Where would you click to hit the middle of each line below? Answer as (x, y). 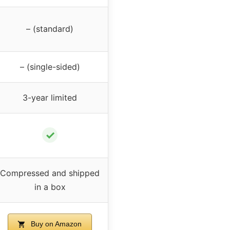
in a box (50, 187)
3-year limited (50, 97)
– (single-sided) (50, 66)
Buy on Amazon (55, 224)
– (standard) (50, 28)
